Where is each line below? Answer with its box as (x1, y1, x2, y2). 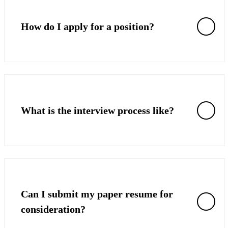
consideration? (21, 204, 85, 215)
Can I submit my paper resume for (21, 188, 173, 200)
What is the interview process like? (21, 104, 174, 116)
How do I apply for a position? (21, 20, 154, 32)
